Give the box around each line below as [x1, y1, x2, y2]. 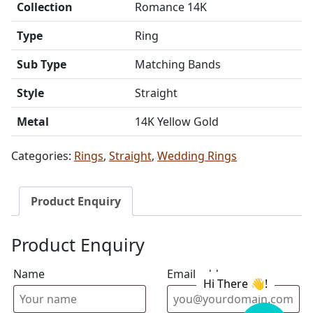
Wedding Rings [157, 148, 237, 163]
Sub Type [17, 57, 66, 72]
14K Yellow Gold [135, 114, 219, 129]
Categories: [11, 148, 74, 163]
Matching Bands [135, 57, 221, 72]
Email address [167, 265, 242, 282]
